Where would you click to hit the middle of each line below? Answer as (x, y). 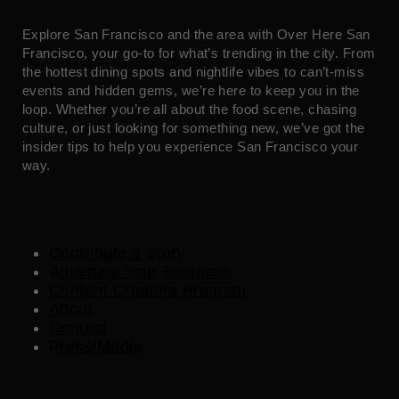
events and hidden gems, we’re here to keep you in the (191, 90)
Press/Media (96, 347)
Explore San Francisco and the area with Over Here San (196, 34)
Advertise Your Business (140, 272)
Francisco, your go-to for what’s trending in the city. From (199, 53)
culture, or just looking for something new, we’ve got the (194, 127)
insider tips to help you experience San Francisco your (191, 146)
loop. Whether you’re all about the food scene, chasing (190, 109)
